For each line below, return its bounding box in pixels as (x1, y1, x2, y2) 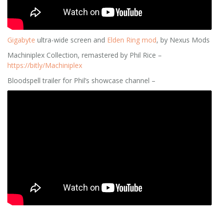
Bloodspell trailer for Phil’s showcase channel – (7, 75, 155, 85)
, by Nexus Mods (156, 35, 210, 44)
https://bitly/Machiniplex (7, 60, 82, 70)
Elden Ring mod (107, 35, 156, 44)
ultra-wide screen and (35, 35, 107, 44)
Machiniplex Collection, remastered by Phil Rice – (7, 50, 162, 60)
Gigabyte (7, 35, 35, 44)
